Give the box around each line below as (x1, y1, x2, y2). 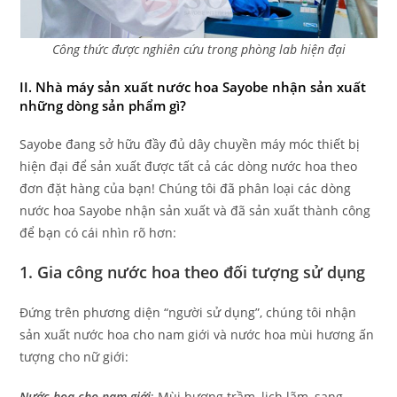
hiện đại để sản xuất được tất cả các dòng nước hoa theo (19, 158, 358, 175)
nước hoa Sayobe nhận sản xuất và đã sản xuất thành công (19, 202, 371, 219)
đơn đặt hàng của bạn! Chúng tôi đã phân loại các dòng (19, 180, 352, 197)
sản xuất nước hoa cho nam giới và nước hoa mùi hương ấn (19, 326, 375, 343)
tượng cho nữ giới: (19, 348, 129, 365)
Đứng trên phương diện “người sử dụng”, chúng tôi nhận (19, 304, 357, 321)
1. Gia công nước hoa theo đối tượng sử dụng (19, 261, 366, 283)
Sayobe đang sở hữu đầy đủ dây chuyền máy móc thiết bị (19, 136, 361, 152)
